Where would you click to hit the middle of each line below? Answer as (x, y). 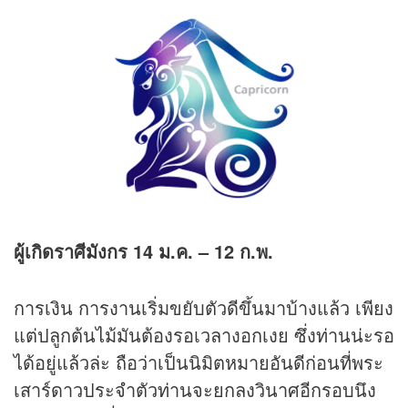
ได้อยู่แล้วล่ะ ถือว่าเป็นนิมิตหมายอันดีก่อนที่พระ (199, 362)
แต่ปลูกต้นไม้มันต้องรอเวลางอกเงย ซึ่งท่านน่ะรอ (204, 334)
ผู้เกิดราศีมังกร (73, 250)
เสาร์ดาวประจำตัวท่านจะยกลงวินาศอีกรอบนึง (195, 389)
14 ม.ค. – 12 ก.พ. (203, 250)
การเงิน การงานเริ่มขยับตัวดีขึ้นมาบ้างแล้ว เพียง (204, 307)
